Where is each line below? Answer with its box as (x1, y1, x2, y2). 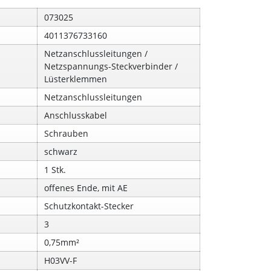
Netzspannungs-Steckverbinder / (44, 60, 178, 72)
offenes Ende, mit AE (44, 182, 128, 194)
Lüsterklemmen (44, 73, 108, 85)
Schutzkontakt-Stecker (44, 200, 134, 212)
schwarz (44, 146, 78, 157)
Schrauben (44, 128, 89, 139)
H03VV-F (44, 255, 77, 266)
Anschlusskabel (44, 109, 108, 121)
